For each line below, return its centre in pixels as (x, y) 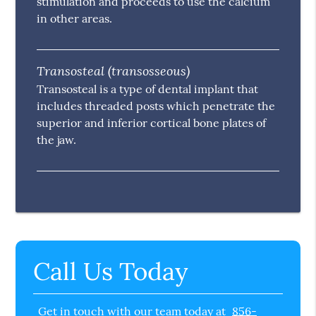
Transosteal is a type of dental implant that (148, 89)
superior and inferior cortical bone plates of (152, 123)
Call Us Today (111, 272)
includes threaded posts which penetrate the (156, 106)
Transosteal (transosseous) (114, 71)
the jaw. (57, 140)
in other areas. (75, 19)
